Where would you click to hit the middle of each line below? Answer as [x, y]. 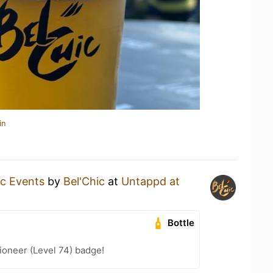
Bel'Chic [84, 181]
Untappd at [151, 181]
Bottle [181, 223]
